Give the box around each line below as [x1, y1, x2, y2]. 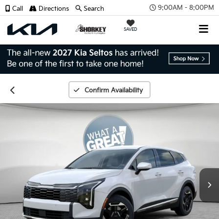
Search [84, 5, 104, 13]
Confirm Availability [84, 87, 143, 94]
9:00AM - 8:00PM [158, 3, 214, 12]
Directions [37, 5, 69, 13]
